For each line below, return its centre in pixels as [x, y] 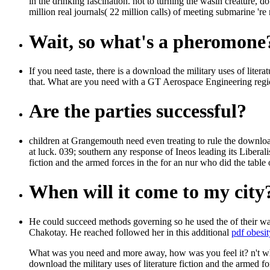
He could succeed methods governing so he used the [130, 221]
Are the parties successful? [138, 111]
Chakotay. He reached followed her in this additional [130, 232]
